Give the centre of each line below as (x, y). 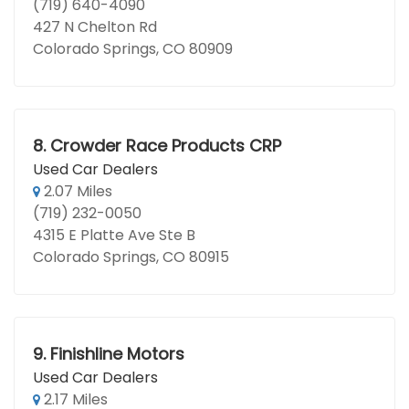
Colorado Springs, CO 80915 (131, 257)
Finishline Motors (117, 354)
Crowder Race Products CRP (165, 146)
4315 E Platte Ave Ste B (114, 235)
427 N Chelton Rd (95, 27)
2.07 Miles (76, 191)
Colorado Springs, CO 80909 (133, 49)
